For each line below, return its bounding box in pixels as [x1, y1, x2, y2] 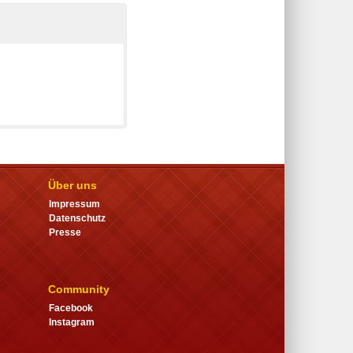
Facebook [48, 303, 93, 314]
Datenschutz [48, 212, 106, 224]
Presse [48, 226, 81, 238]
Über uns [47, 178, 97, 191]
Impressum [48, 198, 100, 210]
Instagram [48, 317, 95, 329]
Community [47, 283, 110, 296]
